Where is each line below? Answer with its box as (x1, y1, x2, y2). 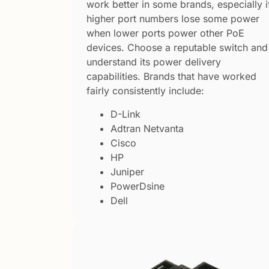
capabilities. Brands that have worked (86, 70, 256, 83)
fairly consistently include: (86, 85, 204, 97)
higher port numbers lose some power (86, 13, 259, 25)
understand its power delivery (86, 56, 221, 68)
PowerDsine (110, 180, 165, 192)
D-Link (110, 107, 141, 120)
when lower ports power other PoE (86, 27, 244, 40)
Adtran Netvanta (110, 122, 184, 134)
